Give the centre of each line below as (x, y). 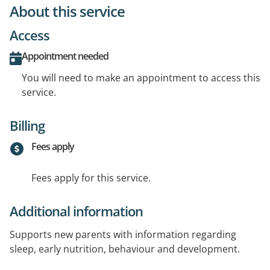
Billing (27, 125)
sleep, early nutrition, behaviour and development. (125, 249)
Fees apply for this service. (91, 177)
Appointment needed (65, 56)
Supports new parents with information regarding (123, 234)
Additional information (76, 211)
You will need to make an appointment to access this (141, 77)
